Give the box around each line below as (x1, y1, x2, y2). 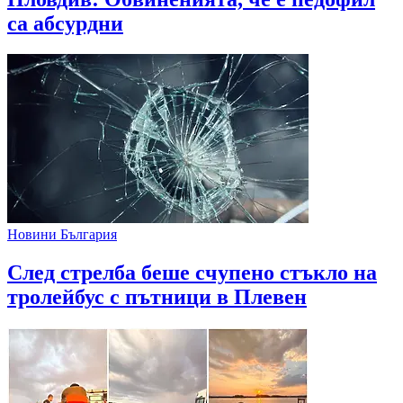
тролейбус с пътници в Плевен (7, 284, 307, 309)
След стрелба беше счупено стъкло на (7, 260, 377, 284)
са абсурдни (7, 12, 123, 36)
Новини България (7, 226, 117, 242)
